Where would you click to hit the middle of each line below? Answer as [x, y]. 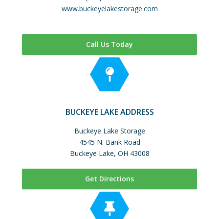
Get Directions [109, 178]
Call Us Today [109, 44]
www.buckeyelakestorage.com [109, 8]
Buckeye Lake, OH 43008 [109, 153]
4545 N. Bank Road [109, 142]
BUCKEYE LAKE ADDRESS [109, 112]
